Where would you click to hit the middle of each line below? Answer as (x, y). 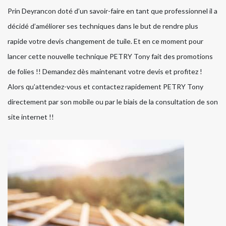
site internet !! (31, 117)
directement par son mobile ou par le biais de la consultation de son (113, 102)
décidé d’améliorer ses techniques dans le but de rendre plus (103, 26)
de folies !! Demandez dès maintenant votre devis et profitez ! (105, 72)
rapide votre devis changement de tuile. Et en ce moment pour (105, 41)
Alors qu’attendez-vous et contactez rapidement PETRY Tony (105, 87)
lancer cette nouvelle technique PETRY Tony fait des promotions (110, 56)
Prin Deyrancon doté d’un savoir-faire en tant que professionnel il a (112, 11)
